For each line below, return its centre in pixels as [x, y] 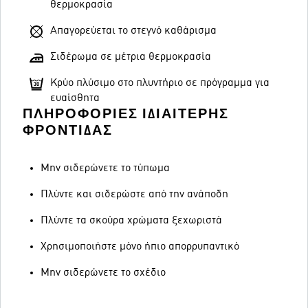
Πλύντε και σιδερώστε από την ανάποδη [134, 195]
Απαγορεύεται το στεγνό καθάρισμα [133, 31]
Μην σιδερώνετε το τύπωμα [105, 168]
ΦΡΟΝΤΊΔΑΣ [68, 130]
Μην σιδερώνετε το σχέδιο [103, 273]
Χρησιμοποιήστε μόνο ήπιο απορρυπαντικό [140, 247]
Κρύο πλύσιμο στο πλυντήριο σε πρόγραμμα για [160, 83]
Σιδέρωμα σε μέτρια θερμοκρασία [131, 57]
